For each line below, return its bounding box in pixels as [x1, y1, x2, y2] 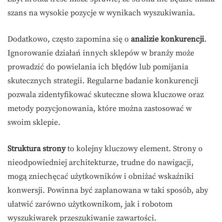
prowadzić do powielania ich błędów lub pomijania [7, 62, 188, 72]
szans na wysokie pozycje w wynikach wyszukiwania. [7, 8, 195, 18]
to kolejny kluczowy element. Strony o [65, 144, 203, 154]
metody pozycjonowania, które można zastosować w [7, 104, 192, 113]
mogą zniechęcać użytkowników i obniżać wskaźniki [7, 171, 194, 181]
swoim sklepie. [7, 117, 60, 127]
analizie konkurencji [131, 34, 204, 44]
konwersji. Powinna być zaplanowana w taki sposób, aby [7, 185, 208, 195]
